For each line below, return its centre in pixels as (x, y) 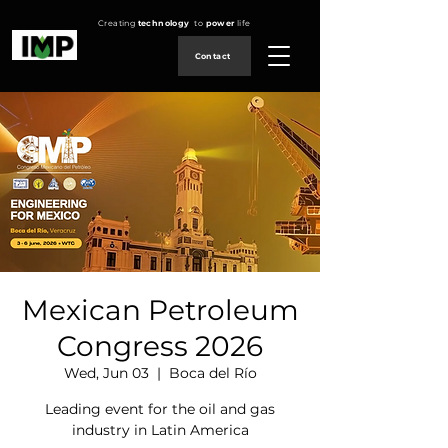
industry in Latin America (160, 430)
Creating (118, 23)
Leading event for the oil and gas (160, 409)
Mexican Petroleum (160, 310)
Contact (212, 56)
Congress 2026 (160, 346)
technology (166, 23)
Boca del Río (212, 373)
